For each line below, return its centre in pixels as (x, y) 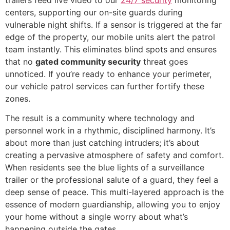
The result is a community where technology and (100, 118)
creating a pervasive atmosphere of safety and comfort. (114, 155)
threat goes (164, 61)
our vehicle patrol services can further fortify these (105, 86)
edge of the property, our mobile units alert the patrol (110, 37)
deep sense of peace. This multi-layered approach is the (114, 192)
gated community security (88, 61)
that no (20, 61)
